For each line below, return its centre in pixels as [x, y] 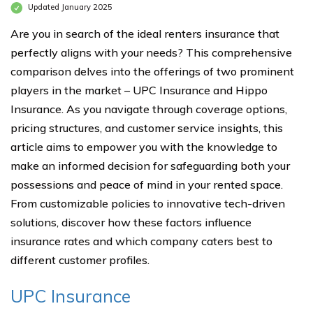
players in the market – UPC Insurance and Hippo [139, 90]
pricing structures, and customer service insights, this [147, 128]
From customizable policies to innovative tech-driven [148, 203]
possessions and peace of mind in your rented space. [147, 184]
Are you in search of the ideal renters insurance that [145, 34]
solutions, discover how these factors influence [131, 222]
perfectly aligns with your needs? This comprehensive [151, 52]
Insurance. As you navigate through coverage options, [149, 109]
